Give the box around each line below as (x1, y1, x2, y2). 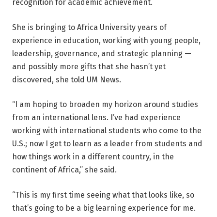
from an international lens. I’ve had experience (12, 113, 181, 123)
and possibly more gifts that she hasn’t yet (12, 62, 166, 71)
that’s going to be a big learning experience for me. (12, 203, 196, 213)
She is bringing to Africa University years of (12, 22, 167, 32)
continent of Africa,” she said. (12, 165, 117, 175)
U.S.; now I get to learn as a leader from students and (12, 139, 202, 149)
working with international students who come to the (12, 126, 201, 136)
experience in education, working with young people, (12, 35, 201, 45)
